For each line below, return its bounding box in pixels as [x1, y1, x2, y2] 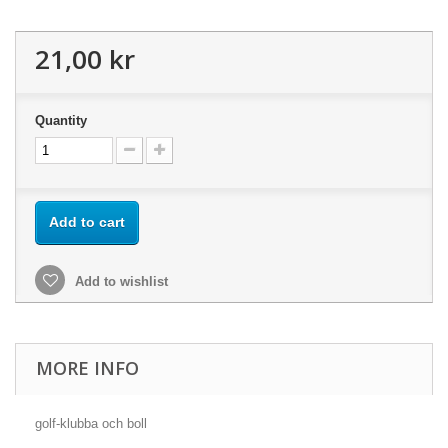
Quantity [35, 113, 87, 128]
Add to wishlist [71, 274, 168, 289]
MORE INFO [36, 356, 139, 380]
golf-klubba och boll [35, 416, 147, 431]
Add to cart [49, 214, 125, 230]
